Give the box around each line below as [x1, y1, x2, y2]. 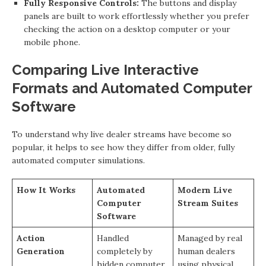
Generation [17, 246, 65, 256]
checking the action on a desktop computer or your [24, 24, 230, 34]
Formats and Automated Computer [12, 80, 252, 97]
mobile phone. [24, 37, 80, 47]
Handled [97, 233, 129, 243]
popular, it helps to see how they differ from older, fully [12, 142, 235, 153]
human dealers [178, 246, 235, 256]
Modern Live [178, 185, 232, 195]
